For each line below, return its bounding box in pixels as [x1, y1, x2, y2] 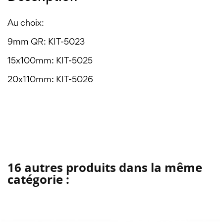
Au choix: [7, 20, 44, 28]
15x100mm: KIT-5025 [7, 57, 93, 66]
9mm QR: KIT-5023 [7, 39, 87, 47]
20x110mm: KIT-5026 [7, 76, 93, 85]
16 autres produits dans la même [7, 159, 202, 176]
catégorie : [7, 171, 69, 188]
